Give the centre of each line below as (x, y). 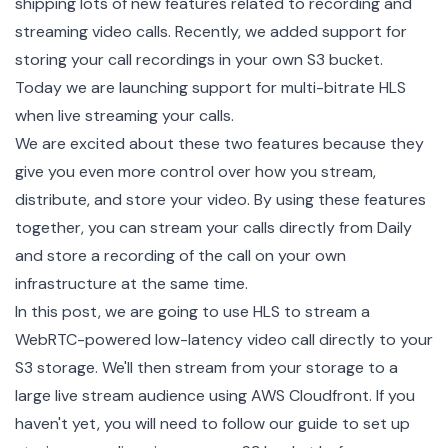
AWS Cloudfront (310, 395)
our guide (303, 423)
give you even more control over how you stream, (195, 171)
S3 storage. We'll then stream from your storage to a (206, 367)
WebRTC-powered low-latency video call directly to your (224, 339)
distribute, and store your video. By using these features (220, 199)
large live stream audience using (133, 395)
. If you (392, 395)
